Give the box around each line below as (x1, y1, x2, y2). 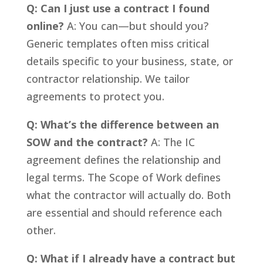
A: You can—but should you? (63, 18, 208, 33)
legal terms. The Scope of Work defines (26, 170, 221, 184)
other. (26, 222, 56, 237)
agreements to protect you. (26, 89, 164, 103)
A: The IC (147, 134, 195, 149)
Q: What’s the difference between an (26, 117, 219, 131)
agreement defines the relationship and (26, 152, 221, 167)
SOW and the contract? (26, 134, 148, 149)
